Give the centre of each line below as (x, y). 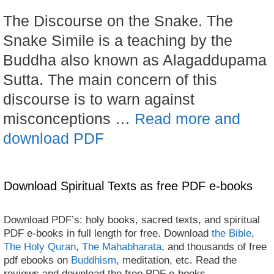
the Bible (231, 233)
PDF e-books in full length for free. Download (108, 233)
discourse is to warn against (99, 99)
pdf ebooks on (37, 260)
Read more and (187, 118)
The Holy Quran (40, 246)
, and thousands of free (214, 246)
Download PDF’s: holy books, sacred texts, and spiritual (132, 220)
